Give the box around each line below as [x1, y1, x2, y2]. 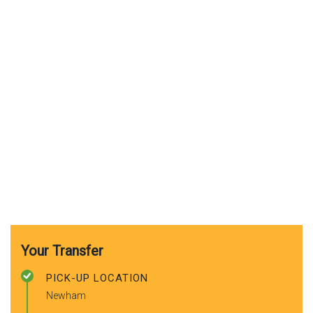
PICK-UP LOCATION [46, 271, 148, 284]
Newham [46, 289, 86, 301]
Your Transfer [21, 242, 103, 259]
